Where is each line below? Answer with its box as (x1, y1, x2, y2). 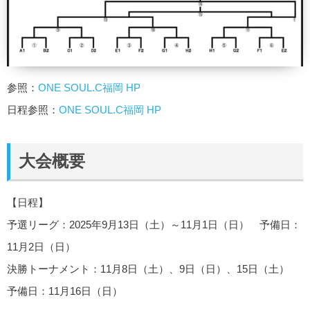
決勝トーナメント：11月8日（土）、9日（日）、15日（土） (7, 262, 300, 275)
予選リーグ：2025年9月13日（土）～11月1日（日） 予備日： (7, 218, 301, 230)
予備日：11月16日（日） (7, 284, 122, 297)
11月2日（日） (7, 240, 75, 253)
